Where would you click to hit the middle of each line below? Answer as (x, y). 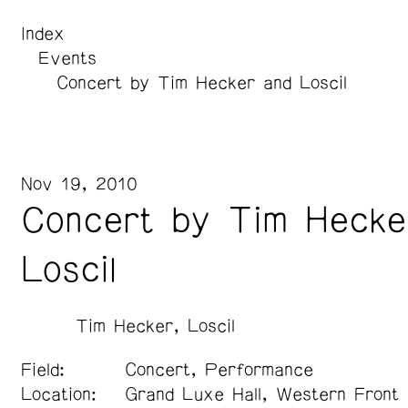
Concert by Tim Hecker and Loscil (201, 83)
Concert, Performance (219, 370)
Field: (42, 370)
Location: (58, 395)
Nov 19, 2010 (79, 184)
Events (67, 59)
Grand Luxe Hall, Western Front (262, 395)
